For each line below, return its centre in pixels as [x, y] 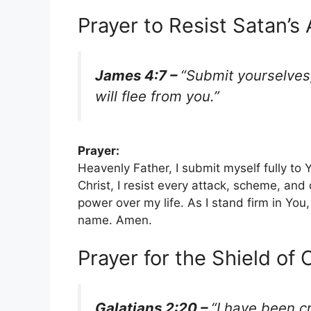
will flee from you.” [157, 96]
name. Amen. [115, 220]
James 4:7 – [138, 76]
